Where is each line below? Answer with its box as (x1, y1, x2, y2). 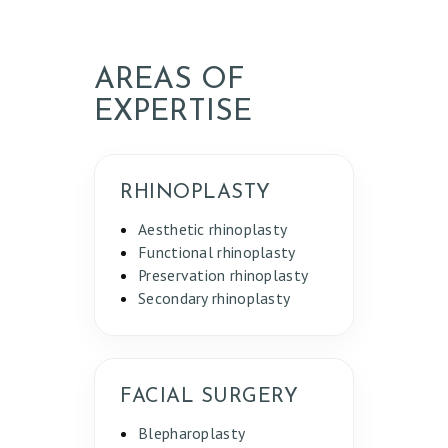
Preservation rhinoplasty (138, 265, 309, 286)
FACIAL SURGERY (120, 387, 298, 408)
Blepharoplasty (138, 423, 246, 444)
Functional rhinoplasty (138, 242, 296, 263)
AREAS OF (94, 65, 245, 97)
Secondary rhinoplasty (138, 288, 291, 309)
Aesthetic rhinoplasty (138, 219, 288, 240)
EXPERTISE (94, 97, 252, 129)
